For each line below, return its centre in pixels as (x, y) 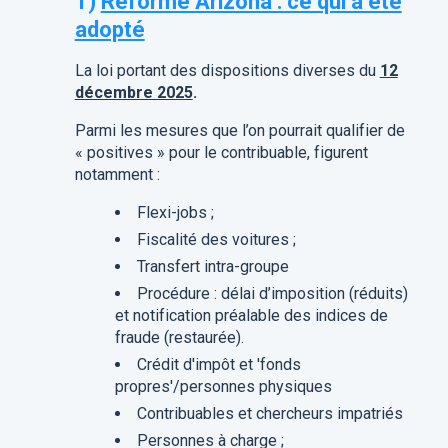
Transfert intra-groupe (212, 267)
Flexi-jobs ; (175, 213)
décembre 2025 (133, 93)
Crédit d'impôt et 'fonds (218, 365)
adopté (109, 30)
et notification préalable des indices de (251, 316)
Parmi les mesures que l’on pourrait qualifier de (239, 131)
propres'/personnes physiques (223, 387)
